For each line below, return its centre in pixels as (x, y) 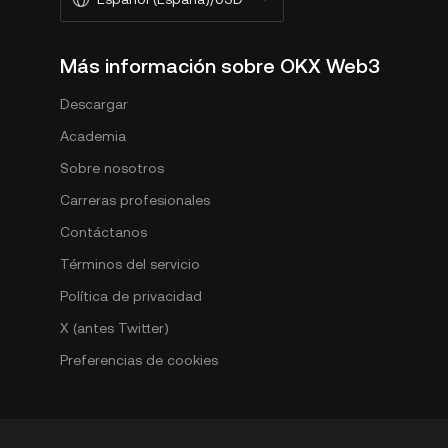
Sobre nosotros (112, 168)
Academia (93, 136)
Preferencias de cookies (139, 360)
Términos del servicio (130, 264)
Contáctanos (103, 232)
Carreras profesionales (135, 200)
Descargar (94, 104)
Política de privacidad (131, 296)
